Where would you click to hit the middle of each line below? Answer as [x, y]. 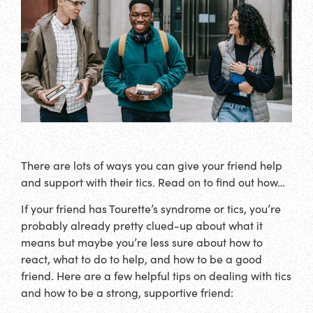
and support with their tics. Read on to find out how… [153, 182]
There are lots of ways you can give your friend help [152, 165]
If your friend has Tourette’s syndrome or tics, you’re [151, 209]
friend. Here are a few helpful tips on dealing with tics [156, 276]
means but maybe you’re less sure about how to [142, 242]
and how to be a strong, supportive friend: [127, 293]
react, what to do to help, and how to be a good [141, 259]
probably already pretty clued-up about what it [142, 226]
